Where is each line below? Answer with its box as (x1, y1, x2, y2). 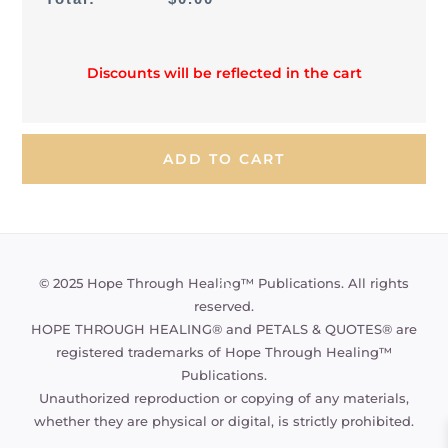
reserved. (194, 298, 254, 315)
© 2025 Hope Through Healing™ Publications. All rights (39, 275, 409, 292)
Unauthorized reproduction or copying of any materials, (39, 390, 409, 407)
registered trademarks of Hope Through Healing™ (56, 344, 392, 361)
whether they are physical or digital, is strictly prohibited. (34, 413, 414, 430)
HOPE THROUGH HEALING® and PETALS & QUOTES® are (31, 321, 417, 338)
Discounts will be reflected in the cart (86, 65, 362, 82)
